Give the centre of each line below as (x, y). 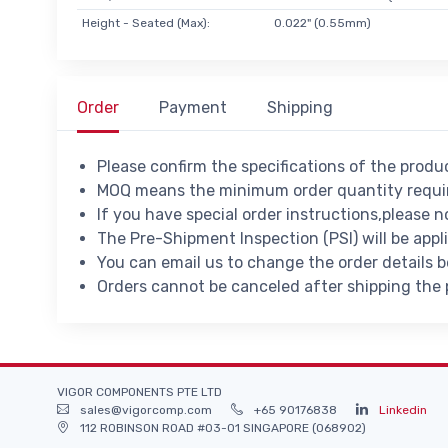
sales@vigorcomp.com (146, 409)
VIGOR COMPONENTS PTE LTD (139, 391)
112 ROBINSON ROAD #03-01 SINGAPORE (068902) (221, 427)
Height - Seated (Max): (145, 22)
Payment (193, 107)
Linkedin (403, 409)
